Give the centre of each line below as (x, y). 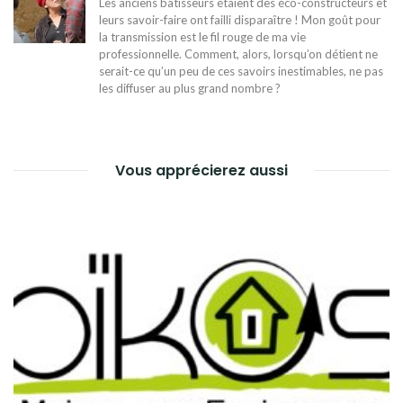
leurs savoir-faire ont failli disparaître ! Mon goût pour (240, 20)
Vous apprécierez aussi (201, 171)
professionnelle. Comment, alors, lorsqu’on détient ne (238, 54)
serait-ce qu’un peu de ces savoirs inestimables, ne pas (241, 72)
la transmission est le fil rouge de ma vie (202, 37)
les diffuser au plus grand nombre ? (190, 89)
